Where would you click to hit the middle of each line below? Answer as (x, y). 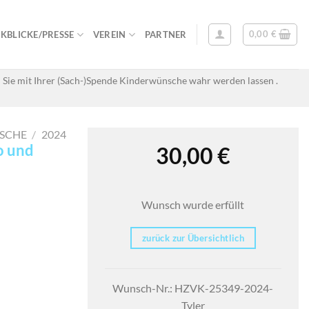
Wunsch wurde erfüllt (193, 204)
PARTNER (166, 34)
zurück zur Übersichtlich (193, 238)
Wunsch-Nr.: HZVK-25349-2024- (193, 288)
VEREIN (109, 34)
